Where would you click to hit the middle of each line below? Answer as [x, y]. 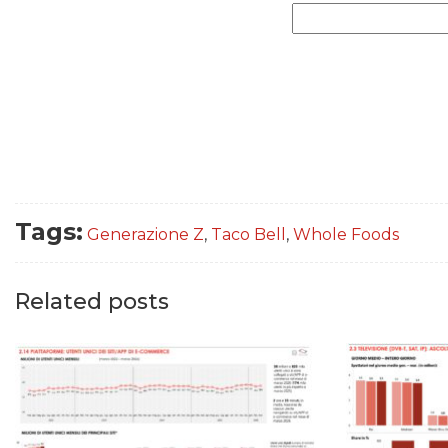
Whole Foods [346, 235]
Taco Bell [248, 235]
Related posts [92, 302]
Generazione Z [145, 235]
